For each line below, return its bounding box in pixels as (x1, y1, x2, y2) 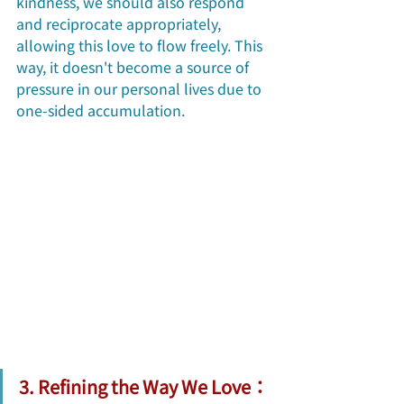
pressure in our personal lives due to (16, 77, 265, 99)
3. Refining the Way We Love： (19, 373, 269, 400)
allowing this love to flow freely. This (16, 33, 266, 56)
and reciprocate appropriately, (16, 12, 225, 34)
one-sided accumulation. (16, 98, 188, 121)
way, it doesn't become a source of (16, 55, 252, 78)
